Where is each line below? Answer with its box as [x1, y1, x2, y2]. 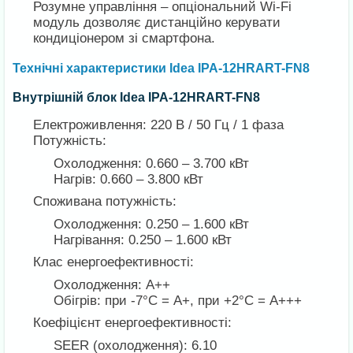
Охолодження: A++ [54, 277, 171, 292]
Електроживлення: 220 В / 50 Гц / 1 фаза [33, 117, 284, 133]
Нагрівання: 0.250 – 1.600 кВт [54, 232, 232, 247]
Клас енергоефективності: [33, 255, 195, 270]
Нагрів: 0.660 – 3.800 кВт [54, 171, 204, 187]
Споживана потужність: [33, 194, 177, 210]
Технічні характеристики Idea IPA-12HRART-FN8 [13, 61, 310, 76]
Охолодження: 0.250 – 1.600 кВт [54, 216, 250, 232]
